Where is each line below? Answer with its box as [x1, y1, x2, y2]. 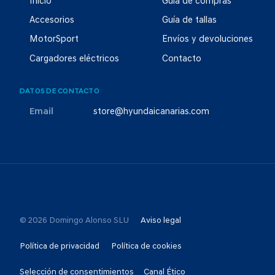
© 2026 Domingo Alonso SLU [20, 215, 129, 225]
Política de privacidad [20, 241, 99, 251]
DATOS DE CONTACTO [20, 87, 99, 95]
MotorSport [29, 35, 79, 45]
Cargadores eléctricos [29, 54, 119, 64]
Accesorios [29, 16, 74, 26]
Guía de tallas [162, 16, 217, 26]
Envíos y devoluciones [162, 35, 253, 45]
